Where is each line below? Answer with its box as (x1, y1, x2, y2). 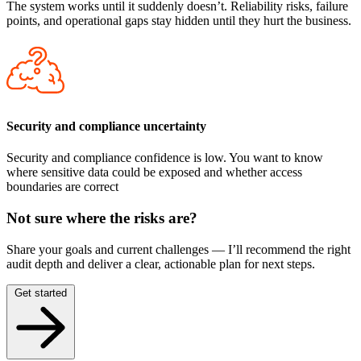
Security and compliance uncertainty (6, 118, 206, 133)
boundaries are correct (6, 180, 118, 194)
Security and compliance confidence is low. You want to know (6, 151, 323, 165)
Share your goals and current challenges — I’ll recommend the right (6, 242, 351, 256)
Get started (15, 286, 67, 299)
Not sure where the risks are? (6, 209, 197, 226)
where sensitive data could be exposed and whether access (6, 165, 302, 180)
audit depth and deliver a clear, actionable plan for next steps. (6, 256, 315, 271)
